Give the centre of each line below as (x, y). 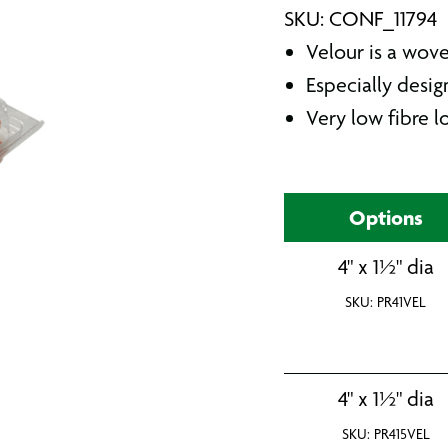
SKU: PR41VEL (385, 302)
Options (385, 217)
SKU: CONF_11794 (360, 18)
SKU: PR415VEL (385, 434)
